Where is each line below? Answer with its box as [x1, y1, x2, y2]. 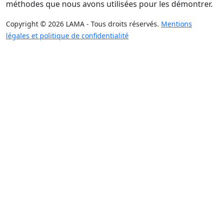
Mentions [161, 19, 192, 28]
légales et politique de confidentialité [6, 31, 129, 40]
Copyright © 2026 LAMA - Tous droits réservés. [6, 19, 161, 28]
